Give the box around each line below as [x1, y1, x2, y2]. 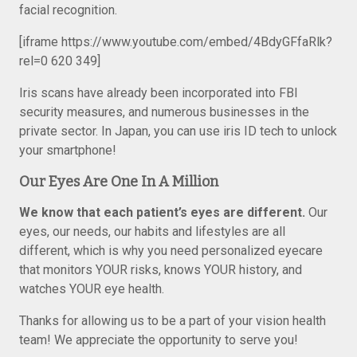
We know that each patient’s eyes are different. [19, 205, 305, 220]
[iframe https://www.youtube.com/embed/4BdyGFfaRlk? [19, 34, 332, 49]
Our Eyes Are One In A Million [19, 173, 218, 190]
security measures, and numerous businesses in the [19, 104, 309, 120]
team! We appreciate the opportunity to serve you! [19, 332, 298, 347]
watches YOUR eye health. [19, 281, 164, 296]
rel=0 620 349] [19, 53, 100, 69]
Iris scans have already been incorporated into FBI [19, 85, 298, 100]
